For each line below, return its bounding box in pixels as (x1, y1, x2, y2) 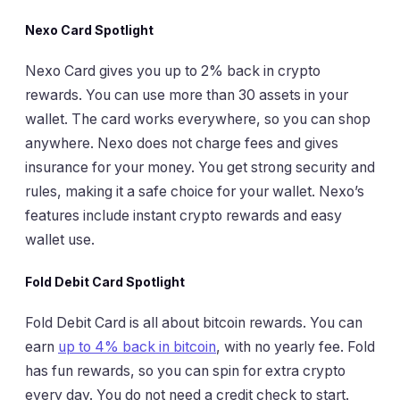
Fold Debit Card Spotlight (25, 273, 185, 289)
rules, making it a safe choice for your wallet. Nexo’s (25, 183, 364, 201)
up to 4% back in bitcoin (58, 338, 216, 356)
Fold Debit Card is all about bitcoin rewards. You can (25, 314, 362, 332)
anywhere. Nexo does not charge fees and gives (25, 135, 338, 153)
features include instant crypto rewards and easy (25, 207, 342, 225)
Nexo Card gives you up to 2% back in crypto (25, 62, 321, 80)
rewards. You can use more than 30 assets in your (25, 87, 348, 104)
